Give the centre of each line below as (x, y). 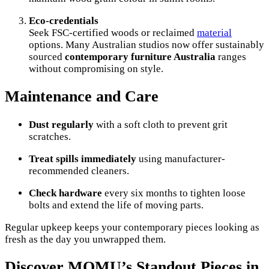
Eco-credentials (64, 21)
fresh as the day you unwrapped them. (85, 239)
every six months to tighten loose (174, 193)
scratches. (50, 136)
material (214, 33)
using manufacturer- (181, 159)
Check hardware (65, 193)
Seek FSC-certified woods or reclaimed (113, 33)
